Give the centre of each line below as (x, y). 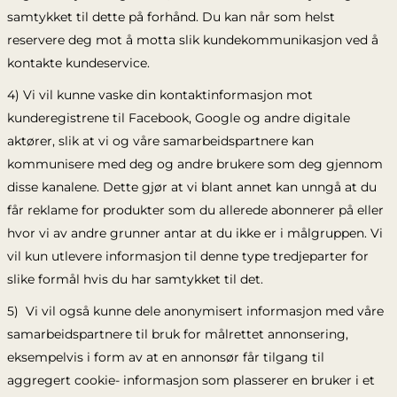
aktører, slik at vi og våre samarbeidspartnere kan (160, 141)
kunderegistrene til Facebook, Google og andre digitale (178, 118)
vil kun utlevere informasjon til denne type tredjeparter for (187, 256)
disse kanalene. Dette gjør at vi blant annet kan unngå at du (191, 187)
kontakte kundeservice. (78, 63)
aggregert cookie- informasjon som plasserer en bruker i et (191, 380)
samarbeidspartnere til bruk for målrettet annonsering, (177, 334)
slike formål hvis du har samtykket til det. (135, 279)
